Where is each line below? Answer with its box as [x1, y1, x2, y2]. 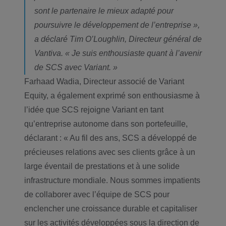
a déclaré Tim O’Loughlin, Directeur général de [34, 35, 202, 43]
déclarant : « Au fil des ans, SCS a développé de [24, 134, 197, 142]
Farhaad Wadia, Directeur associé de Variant [24, 77, 184, 86]
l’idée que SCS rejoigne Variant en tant [24, 105, 163, 114]
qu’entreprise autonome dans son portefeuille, [24, 120, 188, 128]
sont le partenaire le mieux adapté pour [34, 7, 174, 15]
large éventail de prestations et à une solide [24, 162, 180, 171]
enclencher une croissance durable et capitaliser [24, 204, 197, 213]
